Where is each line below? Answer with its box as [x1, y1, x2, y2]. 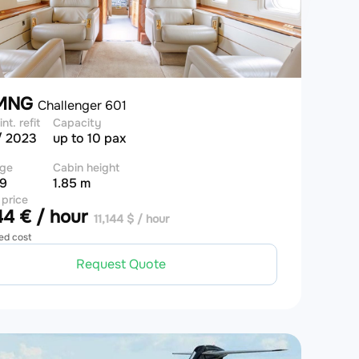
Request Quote [75, 256, 166, 272]
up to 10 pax [52, 130, 126, 147]
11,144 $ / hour [93, 212, 169, 226]
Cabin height [52, 160, 119, 175]
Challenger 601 [37, 97, 127, 114]
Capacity [52, 115, 101, 130]
